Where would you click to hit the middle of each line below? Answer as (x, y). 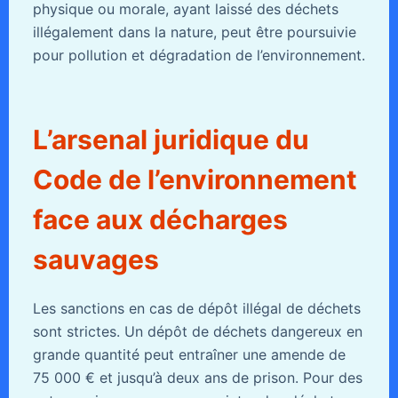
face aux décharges (160, 219)
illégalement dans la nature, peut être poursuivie (194, 32)
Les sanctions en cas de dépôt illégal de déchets (196, 308)
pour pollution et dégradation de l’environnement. (199, 55)
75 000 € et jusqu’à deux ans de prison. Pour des (197, 377)
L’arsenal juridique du (171, 139)
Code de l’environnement (195, 179)
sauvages (96, 259)
